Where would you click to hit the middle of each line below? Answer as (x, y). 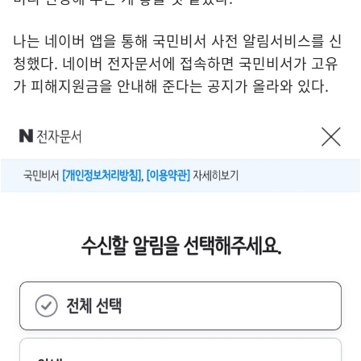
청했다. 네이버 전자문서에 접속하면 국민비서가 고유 (176, 63)
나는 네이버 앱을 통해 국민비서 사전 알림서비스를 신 (178, 40)
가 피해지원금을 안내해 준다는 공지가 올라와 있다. (171, 85)
